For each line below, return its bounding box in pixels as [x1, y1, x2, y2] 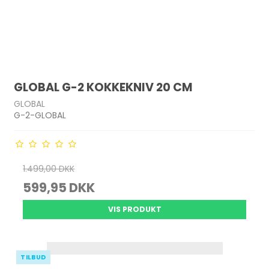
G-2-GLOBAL [14, 109, 67, 121]
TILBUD [20, 253, 46, 262]
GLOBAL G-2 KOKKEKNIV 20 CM [14, 79, 193, 96]
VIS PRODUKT [107, 204, 162, 214]
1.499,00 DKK [23, 163, 75, 175]
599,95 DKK [23, 179, 95, 196]
